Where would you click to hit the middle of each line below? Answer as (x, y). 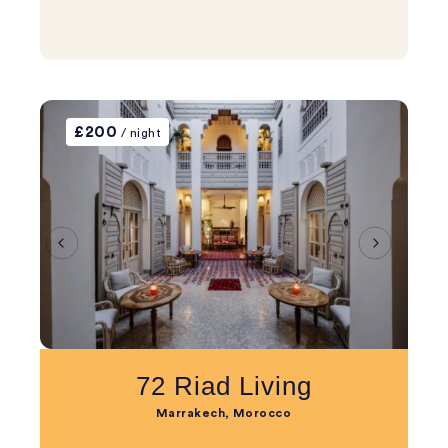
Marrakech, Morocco (223, 413)
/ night (139, 133)
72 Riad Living (224, 386)
